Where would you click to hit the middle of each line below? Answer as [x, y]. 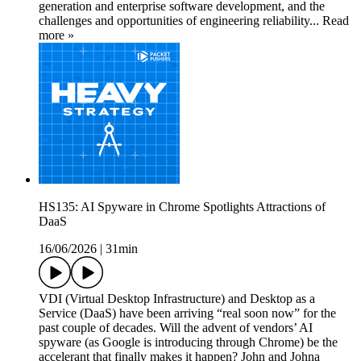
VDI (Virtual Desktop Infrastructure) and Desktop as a [177, 299]
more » [56, 35]
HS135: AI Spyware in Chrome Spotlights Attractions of [182, 207]
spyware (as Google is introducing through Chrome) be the [188, 342]
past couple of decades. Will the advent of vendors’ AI [176, 328]
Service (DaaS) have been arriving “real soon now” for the [187, 313]
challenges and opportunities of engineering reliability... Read [194, 21]
